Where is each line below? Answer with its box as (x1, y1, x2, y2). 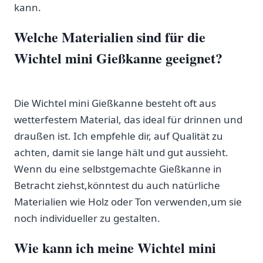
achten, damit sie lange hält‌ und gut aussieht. (14, 145, 228, 159)
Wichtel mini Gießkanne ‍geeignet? (14, 47, 222, 68)
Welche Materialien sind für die (14, 26, 205, 47)
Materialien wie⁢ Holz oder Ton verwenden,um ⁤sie (14, 194, 242, 208)
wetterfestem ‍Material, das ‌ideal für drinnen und (14, 112, 242, 126)
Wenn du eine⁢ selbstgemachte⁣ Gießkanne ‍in (14, 161, 222, 176)
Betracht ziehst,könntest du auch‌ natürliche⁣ (14, 178, 220, 192)
